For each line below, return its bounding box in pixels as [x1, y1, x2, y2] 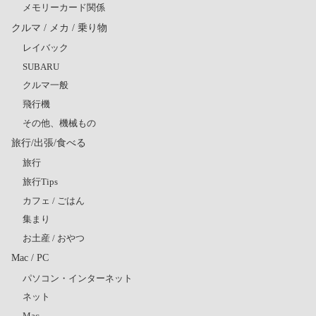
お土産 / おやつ [23, 233, 85, 244]
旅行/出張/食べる [11, 136, 86, 148]
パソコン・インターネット [23, 272, 133, 284]
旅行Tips [23, 176, 58, 187]
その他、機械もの [23, 117, 96, 128]
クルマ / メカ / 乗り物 [11, 21, 107, 33]
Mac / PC [11, 252, 49, 264]
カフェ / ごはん [23, 195, 85, 206]
